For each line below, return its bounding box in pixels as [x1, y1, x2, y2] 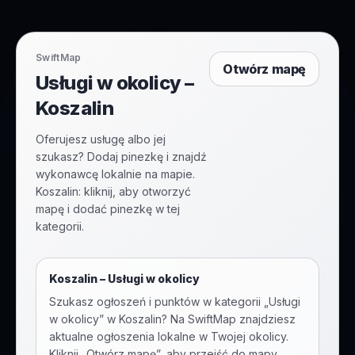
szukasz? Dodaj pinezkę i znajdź [36, 150, 207, 163]
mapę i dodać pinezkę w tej [36, 202, 180, 216]
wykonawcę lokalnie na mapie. [36, 167, 195, 181]
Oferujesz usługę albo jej [36, 132, 166, 146]
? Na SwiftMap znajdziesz [162, 312, 296, 326]
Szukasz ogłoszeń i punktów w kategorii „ [49, 295, 269, 308]
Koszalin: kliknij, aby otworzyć [36, 185, 191, 198]
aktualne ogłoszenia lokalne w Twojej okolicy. [49, 330, 288, 343]
